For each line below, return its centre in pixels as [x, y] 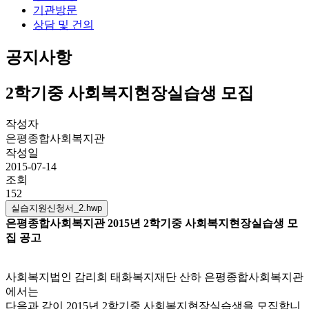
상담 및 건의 [63, 24]
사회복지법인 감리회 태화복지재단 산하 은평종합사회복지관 [154, 277]
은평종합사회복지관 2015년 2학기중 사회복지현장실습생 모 [152, 223]
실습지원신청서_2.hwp [57, 208]
